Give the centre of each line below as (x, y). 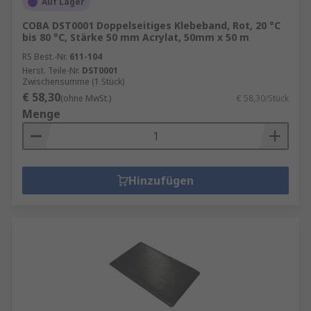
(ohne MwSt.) (86, 98)
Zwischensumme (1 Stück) (73, 82)
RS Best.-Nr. (45, 57)
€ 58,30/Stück (263, 98)
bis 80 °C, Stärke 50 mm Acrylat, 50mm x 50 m (136, 37)
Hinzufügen (161, 180)
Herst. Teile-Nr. (51, 70)
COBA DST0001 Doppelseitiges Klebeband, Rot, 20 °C (151, 25)
